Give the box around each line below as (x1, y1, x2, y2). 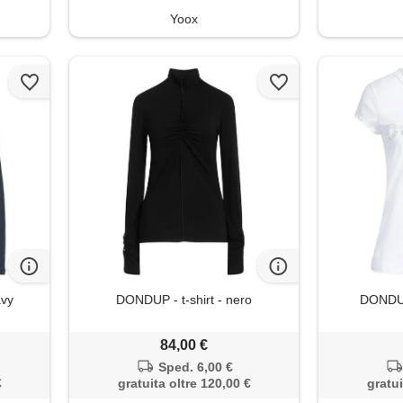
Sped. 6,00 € (157, 359, 233, 374)
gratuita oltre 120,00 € (117, 375, 251, 390)
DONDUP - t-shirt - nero (116, 291, 253, 307)
